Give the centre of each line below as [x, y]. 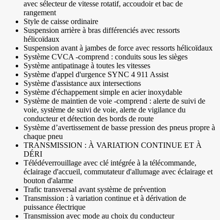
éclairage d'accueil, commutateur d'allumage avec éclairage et [118, 172]
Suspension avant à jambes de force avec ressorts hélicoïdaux [118, 48]
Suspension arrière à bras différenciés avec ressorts [102, 30]
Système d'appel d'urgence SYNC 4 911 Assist [96, 75]
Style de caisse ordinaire [61, 22]
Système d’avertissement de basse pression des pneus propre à [119, 128]
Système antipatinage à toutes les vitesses [87, 66]
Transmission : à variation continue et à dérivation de [105, 198]
